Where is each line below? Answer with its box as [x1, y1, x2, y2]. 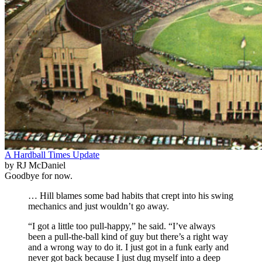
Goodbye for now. [5, 170, 73, 181]
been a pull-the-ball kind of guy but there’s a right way [28, 231, 228, 242]
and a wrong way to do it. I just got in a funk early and [28, 242, 229, 252]
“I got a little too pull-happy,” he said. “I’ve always [28, 220, 215, 231]
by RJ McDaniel [5, 160, 65, 170]
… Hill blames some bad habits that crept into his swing [28, 190, 233, 201]
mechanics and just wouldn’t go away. [28, 201, 169, 211]
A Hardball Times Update [5, 149, 99, 160]
